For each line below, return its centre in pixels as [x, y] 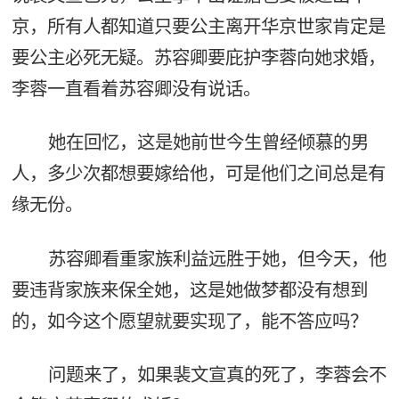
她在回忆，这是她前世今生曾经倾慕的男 [208, 142]
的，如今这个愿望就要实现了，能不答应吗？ [189, 321]
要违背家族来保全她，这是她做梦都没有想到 [189, 289]
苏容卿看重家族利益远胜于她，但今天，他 [217, 258]
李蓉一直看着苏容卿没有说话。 [136, 88]
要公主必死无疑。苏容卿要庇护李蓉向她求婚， [198, 57]
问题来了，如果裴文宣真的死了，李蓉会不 [217, 375]
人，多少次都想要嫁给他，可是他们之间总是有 [198, 174]
